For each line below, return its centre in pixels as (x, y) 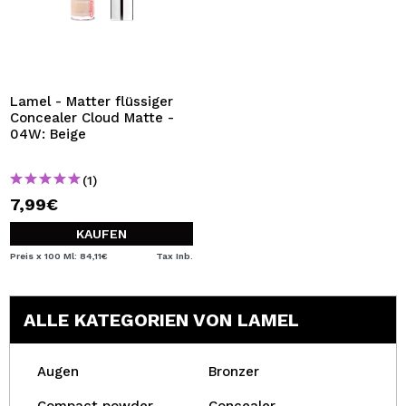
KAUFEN (101, 234)
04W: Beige (48, 134)
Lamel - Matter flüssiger (92, 101)
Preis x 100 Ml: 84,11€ (59, 256)
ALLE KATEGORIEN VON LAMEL (161, 320)
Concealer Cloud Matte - (92, 118)
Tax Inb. (174, 256)
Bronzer (234, 372)
